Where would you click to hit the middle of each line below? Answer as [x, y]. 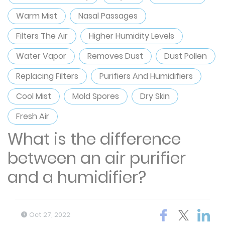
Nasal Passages [108, 16]
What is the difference [94, 139]
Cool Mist [34, 96]
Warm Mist [37, 16]
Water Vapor [41, 56]
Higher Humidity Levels [132, 36]
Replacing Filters [47, 76]
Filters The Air [42, 36]
